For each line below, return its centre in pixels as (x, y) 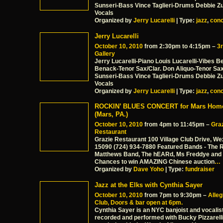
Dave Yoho (149, 169)
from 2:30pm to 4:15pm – (180, 46)
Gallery (105, 54)
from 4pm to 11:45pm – (177, 125)
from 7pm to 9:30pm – (175, 195)
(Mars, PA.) (111, 114)
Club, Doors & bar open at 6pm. (139, 202)
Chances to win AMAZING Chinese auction (155, 162)
